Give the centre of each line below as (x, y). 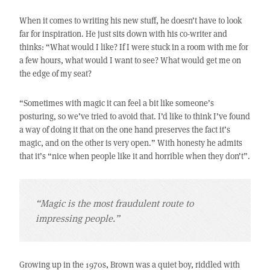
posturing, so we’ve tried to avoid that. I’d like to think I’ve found (134, 116)
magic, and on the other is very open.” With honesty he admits (130, 143)
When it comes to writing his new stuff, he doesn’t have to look (130, 20)
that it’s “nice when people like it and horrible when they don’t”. (134, 156)
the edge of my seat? (55, 74)
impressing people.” (77, 218)
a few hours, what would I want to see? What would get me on (130, 60)
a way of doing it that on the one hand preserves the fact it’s (124, 130)
